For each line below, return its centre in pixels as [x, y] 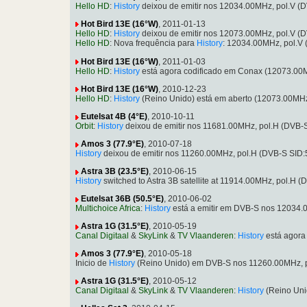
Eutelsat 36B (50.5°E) [122, 199]
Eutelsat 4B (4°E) [114, 117]
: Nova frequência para [153, 44]
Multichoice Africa [108, 209]
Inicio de [92, 263]
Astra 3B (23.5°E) [115, 172]
